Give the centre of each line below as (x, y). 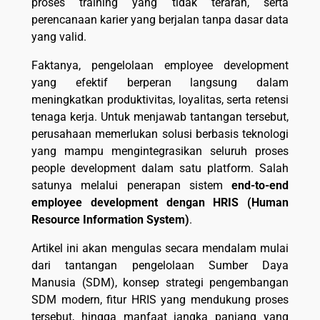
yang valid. (59, 36)
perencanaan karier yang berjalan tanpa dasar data (160, 19)
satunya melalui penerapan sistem (131, 185)
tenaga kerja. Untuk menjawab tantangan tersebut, (160, 116)
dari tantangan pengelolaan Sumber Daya (160, 265)
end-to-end (260, 185)
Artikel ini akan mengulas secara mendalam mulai (160, 248)
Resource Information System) (110, 219)
